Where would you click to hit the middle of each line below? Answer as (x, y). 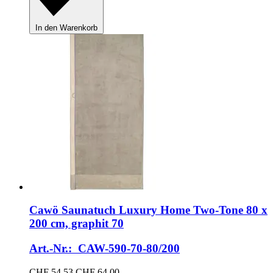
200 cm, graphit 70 (76, 224)
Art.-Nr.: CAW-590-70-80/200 (105, 248)
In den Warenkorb (66, 27)
